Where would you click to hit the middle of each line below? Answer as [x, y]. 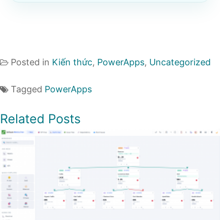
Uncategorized [180, 62]
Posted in [31, 62]
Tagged [28, 89]
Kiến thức [72, 62]
